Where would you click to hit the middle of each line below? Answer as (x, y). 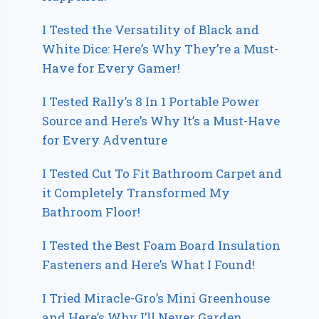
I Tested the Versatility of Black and (151, 30)
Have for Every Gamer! (111, 68)
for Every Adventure (105, 140)
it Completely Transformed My (136, 193)
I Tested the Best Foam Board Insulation (162, 245)
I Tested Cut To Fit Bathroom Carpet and (162, 173)
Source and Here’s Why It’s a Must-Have (161, 121)
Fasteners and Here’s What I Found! (149, 265)
